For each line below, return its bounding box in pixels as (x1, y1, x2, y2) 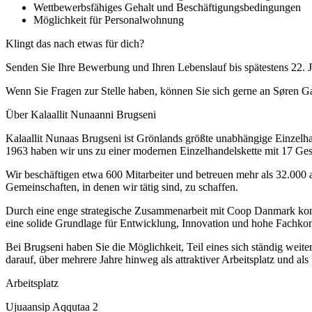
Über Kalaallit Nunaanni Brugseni (6, 108, 156, 120)
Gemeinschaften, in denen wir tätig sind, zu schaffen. (6, 180, 238, 193)
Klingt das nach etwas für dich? (6, 37, 144, 49)
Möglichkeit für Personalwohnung (33, 13, 184, 26)
